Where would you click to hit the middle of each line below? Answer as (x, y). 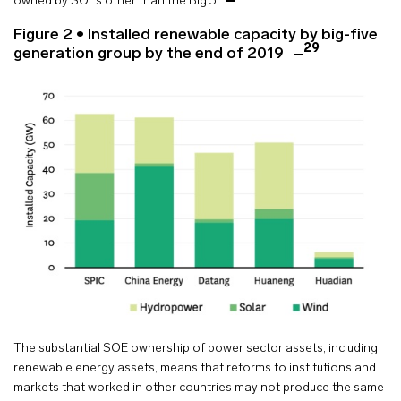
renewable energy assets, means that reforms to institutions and (195, 368)
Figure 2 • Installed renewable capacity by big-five (196, 35)
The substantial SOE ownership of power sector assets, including (196, 348)
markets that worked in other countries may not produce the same (199, 388)
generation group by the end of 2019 (150, 54)
